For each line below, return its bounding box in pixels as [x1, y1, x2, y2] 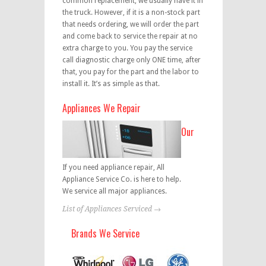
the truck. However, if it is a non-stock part [62, 8, 200, 17]
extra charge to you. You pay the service [62, 43, 192, 52]
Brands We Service [71, 226, 140, 240]
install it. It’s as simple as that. [62, 79, 160, 88]
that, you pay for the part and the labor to [62, 67, 199, 76]
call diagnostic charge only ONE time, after [62, 55, 201, 64]
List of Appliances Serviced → [62, 204, 161, 213]
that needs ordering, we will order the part [62, 20, 199, 28]
